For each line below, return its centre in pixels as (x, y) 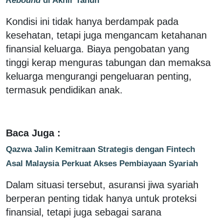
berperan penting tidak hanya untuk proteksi (101, 198)
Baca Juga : (33, 133)
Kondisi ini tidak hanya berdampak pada (92, 21)
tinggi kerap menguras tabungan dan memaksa (108, 62)
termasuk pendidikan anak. (64, 90)
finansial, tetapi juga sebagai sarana (84, 212)
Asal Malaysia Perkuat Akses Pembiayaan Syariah (102, 163)
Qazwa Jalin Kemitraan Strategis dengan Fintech (100, 149)
